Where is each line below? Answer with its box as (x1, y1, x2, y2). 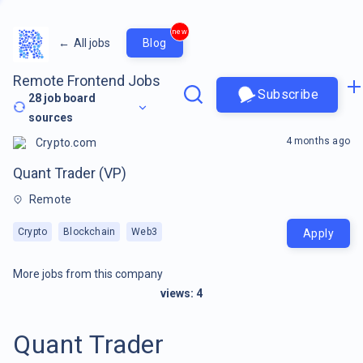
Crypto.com (36, 135, 96, 149)
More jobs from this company (13, 267, 163, 280)
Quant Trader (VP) (13, 164, 126, 181)
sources (28, 110, 74, 124)
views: (160, 286, 196, 300)
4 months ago (285, 135, 350, 147)
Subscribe (258, 87, 318, 102)
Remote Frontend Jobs (13, 71, 160, 89)
